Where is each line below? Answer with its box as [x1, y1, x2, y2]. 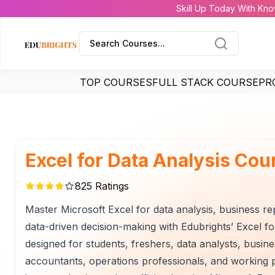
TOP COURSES [80, 76, 152, 88]
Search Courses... [90, 38, 165, 48]
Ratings [92, 180, 129, 192]
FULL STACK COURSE [152, 76, 258, 88]
